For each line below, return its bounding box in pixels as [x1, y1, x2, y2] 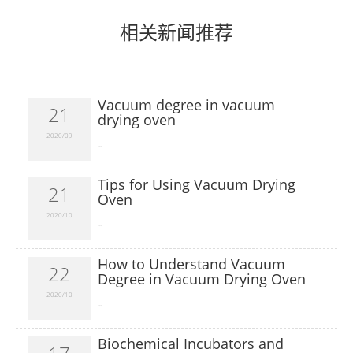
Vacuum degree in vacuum [97, 95, 275, 114]
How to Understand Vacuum [97, 255, 285, 273]
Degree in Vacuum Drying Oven [97, 269, 306, 288]
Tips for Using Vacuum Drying [97, 175, 295, 194]
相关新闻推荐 [120, 19, 233, 45]
